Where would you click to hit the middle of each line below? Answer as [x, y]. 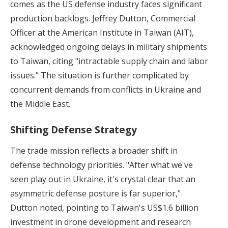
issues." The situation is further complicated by [99, 75]
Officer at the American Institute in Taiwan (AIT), [102, 32]
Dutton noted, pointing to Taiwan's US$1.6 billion [104, 207]
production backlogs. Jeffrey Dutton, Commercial [103, 18]
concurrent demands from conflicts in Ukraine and [106, 89]
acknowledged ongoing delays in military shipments [109, 47]
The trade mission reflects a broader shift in [94, 150]
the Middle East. [40, 104]
